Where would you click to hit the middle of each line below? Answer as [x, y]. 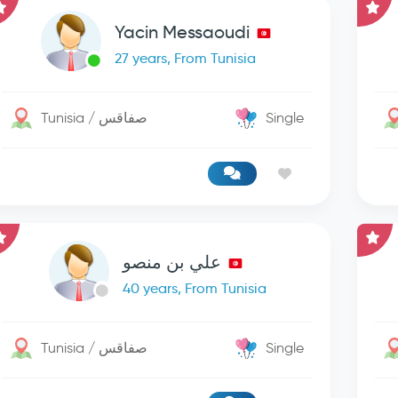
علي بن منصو [171, 262]
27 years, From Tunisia [186, 58]
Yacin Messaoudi [183, 32]
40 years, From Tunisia [194, 288]
